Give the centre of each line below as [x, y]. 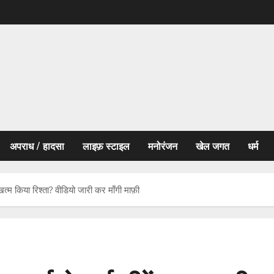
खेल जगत [213, 146]
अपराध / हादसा [37, 146]
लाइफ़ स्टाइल [106, 146]
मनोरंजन [163, 146]
